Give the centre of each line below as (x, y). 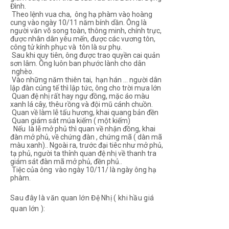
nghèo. (22, 71)
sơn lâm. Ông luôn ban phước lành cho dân (78, 63)
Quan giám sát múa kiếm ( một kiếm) (70, 120)
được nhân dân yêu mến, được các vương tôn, (83, 39)
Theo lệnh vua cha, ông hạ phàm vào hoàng (81, 14)
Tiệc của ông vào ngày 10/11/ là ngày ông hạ (83, 169)
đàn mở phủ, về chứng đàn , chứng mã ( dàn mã (86, 137)
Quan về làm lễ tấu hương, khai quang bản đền (84, 112)
